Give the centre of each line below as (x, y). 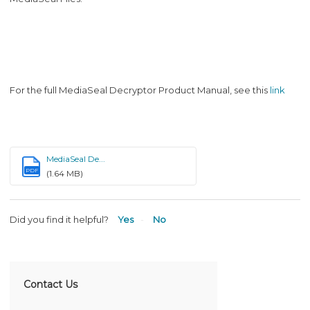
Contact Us (51, 284)
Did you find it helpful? (59, 219)
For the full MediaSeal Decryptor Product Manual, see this (140, 90)
